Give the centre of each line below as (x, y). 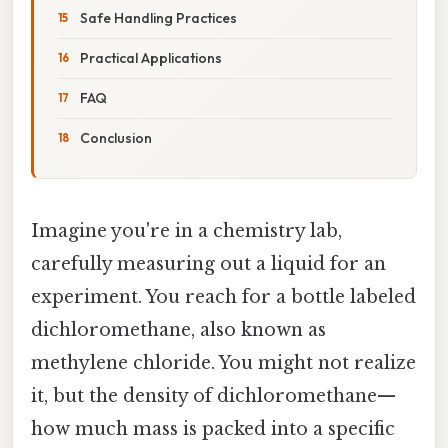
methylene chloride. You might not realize (223, 362)
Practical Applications (151, 57)
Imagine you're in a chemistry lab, (186, 230)
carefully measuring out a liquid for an (208, 263)
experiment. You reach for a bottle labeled (223, 296)
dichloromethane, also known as (178, 329)
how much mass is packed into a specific (213, 428)
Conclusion (116, 137)
